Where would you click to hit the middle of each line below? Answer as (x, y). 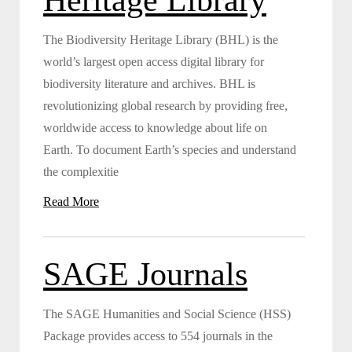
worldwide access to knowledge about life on (155, 127)
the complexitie (81, 171)
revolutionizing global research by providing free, (165, 105)
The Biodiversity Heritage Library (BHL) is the (161, 39)
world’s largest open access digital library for (154, 61)
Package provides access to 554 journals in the (158, 335)
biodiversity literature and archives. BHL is (149, 83)
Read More (71, 201)
